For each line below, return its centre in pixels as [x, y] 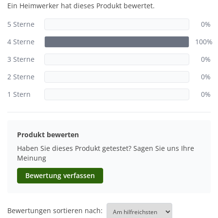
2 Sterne [21, 77]
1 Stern [19, 94]
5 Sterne [21, 24]
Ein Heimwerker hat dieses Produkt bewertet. [81, 6]
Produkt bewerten [48, 135]
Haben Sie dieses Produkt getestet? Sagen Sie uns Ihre [106, 148]
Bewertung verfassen [60, 176]
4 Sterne [21, 42]
